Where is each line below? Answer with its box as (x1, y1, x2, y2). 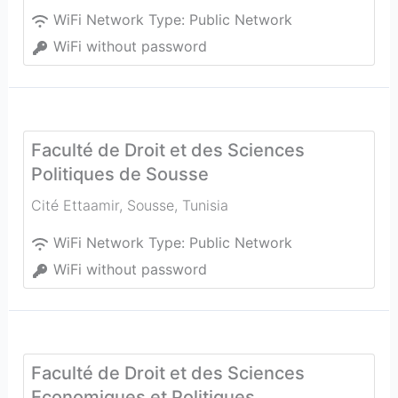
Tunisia (181, 196, 228, 214)
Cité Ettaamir (30, 196, 119, 214)
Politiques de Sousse (30, 163, 209, 185)
